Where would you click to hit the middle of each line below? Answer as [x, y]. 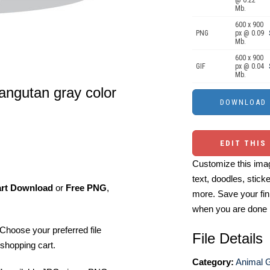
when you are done [230, 209]
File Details [228, 238]
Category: [213, 262]
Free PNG [86, 188]
